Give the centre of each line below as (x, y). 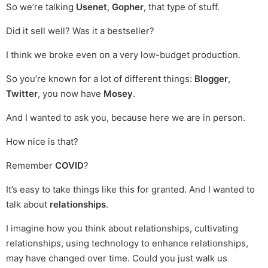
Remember (31, 166)
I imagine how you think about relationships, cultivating (122, 229)
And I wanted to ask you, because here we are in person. (126, 118)
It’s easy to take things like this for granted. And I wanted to (130, 190)
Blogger (211, 79)
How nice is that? (42, 142)
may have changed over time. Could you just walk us (117, 258)
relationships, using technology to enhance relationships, (127, 243)
